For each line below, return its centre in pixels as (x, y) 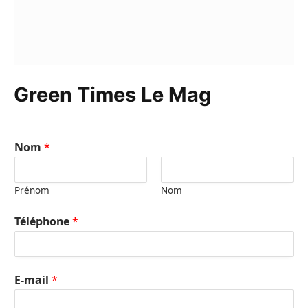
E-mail (33, 280)
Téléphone (43, 221)
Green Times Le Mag (112, 95)
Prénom (32, 190)
